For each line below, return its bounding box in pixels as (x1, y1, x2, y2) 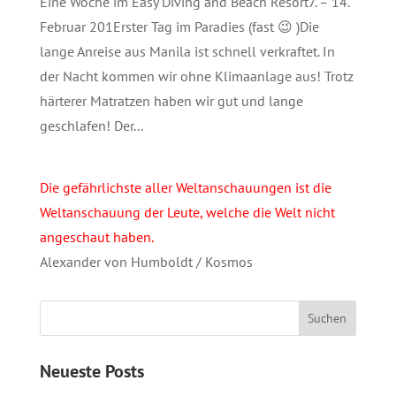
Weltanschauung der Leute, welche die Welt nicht (39, 202, 335, 221)
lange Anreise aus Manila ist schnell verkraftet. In (39, 42, 335, 60)
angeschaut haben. (39, 227, 154, 246)
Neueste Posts (39, 359, 144, 383)
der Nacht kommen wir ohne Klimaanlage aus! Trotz (39, 66, 354, 85)
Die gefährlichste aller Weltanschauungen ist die (39, 178, 331, 196)
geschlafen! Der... (39, 116, 143, 134)
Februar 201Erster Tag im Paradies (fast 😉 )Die (39, 17, 319, 35)
